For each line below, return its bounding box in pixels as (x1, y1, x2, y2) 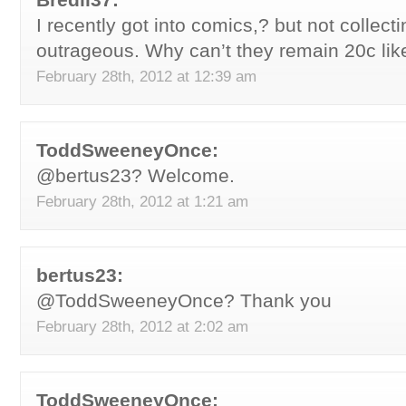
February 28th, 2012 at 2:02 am (36, 317, 248, 335)
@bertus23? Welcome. (36, 165, 235, 186)
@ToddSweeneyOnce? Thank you (36, 290, 332, 311)
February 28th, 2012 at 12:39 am (36, 67, 256, 85)
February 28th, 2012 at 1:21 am (36, 192, 248, 210)
